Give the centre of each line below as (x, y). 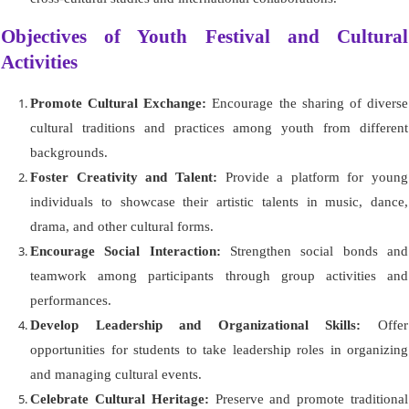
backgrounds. (69, 152)
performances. (71, 300)
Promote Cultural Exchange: (119, 103)
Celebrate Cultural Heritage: (120, 399)
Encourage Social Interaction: (126, 251)
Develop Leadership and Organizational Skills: (196, 325)
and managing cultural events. (116, 374)
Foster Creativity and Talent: (124, 177)
